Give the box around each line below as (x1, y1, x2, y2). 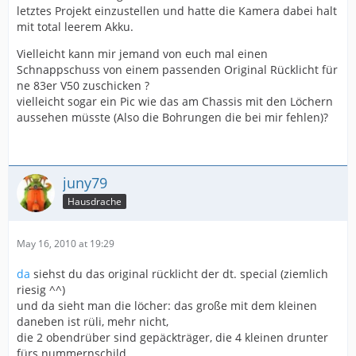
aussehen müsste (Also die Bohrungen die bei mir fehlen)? (17, 110, 328, 125)
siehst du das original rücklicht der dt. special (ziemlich (30, 266, 328, 281)
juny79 (63, 173, 107, 192)
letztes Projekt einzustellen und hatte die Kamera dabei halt (17, 3, 337, 18)
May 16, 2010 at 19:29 (17, 237, 114, 250)
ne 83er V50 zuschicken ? (17, 78, 149, 93)
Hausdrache (68, 194, 122, 208)
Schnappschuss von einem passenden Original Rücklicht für (17, 62, 338, 77)
